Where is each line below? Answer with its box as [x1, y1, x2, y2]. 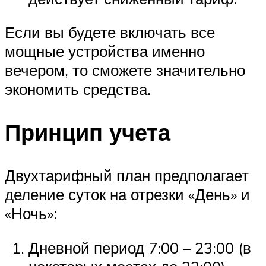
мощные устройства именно [5, 42, 205, 61]
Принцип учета [5, 118, 170, 147]
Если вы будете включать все [5, 23, 215, 42]
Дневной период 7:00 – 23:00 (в [28, 237, 251, 257]
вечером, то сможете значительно [5, 61, 245, 80]
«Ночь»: [5, 204, 57, 223]
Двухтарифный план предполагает [5, 166, 249, 185]
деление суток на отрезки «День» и [5, 185, 250, 204]
